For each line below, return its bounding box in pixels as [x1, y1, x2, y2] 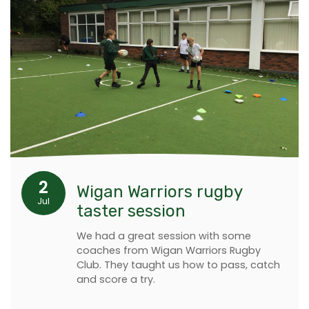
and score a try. [77, 272, 155, 287]
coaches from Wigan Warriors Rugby [77, 243, 261, 258]
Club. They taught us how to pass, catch [77, 258, 280, 272]
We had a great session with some [77, 229, 251, 243]
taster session [77, 201, 186, 221]
